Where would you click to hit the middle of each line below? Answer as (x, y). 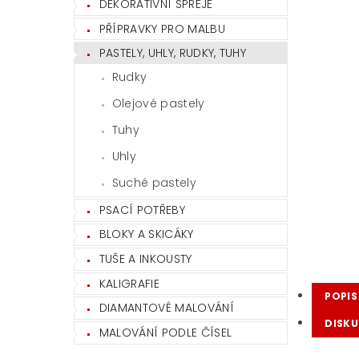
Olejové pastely (158, 103)
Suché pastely (154, 183)
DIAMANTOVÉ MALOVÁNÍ (166, 308)
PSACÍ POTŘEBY (142, 210)
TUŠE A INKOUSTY (145, 258)
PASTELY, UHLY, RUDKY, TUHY (173, 53)
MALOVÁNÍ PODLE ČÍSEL (165, 332)
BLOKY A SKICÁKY (146, 234)
